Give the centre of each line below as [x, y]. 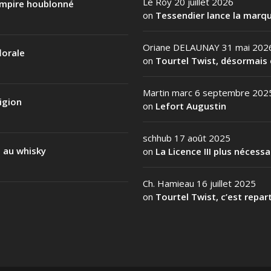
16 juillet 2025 [226, 183]
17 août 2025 [202, 138]
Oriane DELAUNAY [181, 47]
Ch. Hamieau [168, 183]
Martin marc [168, 92]
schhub [157, 138]
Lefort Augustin [191, 106]
